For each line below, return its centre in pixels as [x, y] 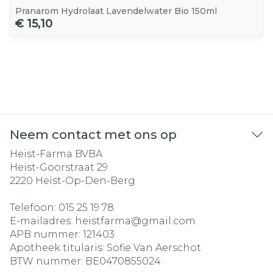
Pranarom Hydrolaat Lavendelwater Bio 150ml [116, 11]
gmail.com [168, 221]
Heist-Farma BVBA [56, 154]
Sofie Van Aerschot [154, 248]
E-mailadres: [42, 221]
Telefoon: [34, 207]
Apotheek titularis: [58, 248]
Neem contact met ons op [93, 135]
